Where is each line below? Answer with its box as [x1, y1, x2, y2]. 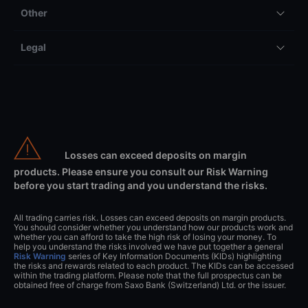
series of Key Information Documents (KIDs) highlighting [66, 250, 281, 261]
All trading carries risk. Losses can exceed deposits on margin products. [14, 212, 286, 223]
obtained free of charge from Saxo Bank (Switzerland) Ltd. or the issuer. [14, 279, 286, 290]
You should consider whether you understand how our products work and [14, 221, 293, 232]
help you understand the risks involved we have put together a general [14, 241, 283, 252]
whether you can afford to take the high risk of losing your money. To [14, 231, 276, 242]
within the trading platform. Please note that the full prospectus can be [14, 269, 282, 280]
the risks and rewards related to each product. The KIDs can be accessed [14, 260, 294, 271]
